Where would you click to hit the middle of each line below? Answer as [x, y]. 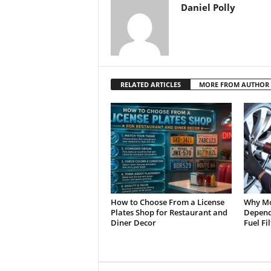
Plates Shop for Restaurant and [169, 212]
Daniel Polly [208, 7]
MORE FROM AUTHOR [234, 84]
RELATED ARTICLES [150, 84]
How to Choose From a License [167, 202]
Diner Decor [133, 223]
